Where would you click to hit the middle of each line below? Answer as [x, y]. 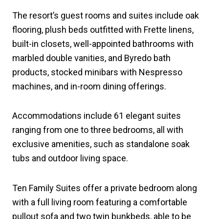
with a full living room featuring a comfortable [100, 202]
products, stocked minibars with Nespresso [98, 72]
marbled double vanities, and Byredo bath [92, 58]
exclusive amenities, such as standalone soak [101, 144]
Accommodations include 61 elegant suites [97, 116]
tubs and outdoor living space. [70, 158]
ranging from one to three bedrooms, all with [98, 130]
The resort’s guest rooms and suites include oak [106, 15]
